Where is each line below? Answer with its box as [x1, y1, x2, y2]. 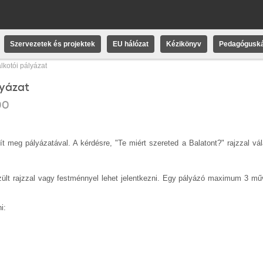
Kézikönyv [166, 40, 201, 48]
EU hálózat [113, 40, 149, 48]
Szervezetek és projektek [10, 40, 95, 48]
